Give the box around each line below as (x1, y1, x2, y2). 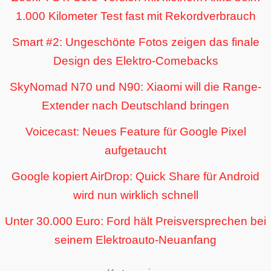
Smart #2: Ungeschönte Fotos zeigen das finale (11, 35, 260, 48)
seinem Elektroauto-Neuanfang (54, 233, 217, 246)
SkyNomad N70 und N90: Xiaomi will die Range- (10, 80, 261, 93)
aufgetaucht (105, 143, 166, 157)
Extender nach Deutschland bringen (42, 99, 229, 112)
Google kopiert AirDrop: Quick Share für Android (11, 169, 260, 183)
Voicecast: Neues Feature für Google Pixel (25, 125, 246, 138)
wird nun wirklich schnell (73, 188, 198, 201)
